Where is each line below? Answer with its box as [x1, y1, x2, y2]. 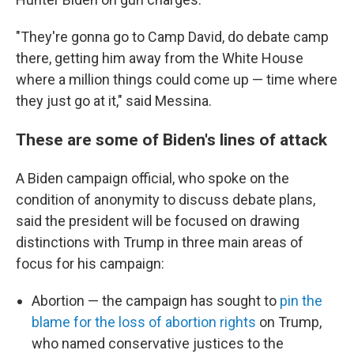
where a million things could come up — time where [16, 71, 337, 88]
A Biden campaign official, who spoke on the [16, 170, 289, 186]
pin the [280, 292, 322, 309]
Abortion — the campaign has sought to [32, 292, 280, 309]
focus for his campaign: [16, 255, 164, 272]
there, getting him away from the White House [16, 50, 303, 66]
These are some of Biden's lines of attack [16, 130, 327, 149]
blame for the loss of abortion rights [32, 314, 256, 330]
